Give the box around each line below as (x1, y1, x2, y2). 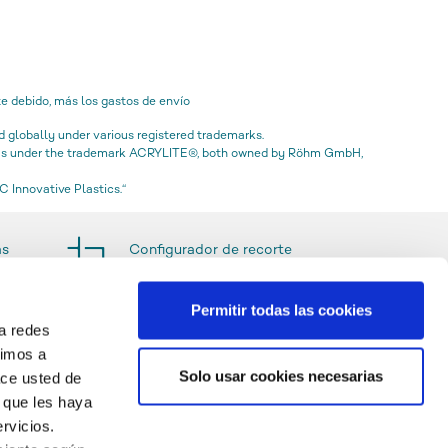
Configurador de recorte (128, 242, 292, 258)
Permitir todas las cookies (190, 301, 372, 319)
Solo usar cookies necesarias (179, 367, 383, 384)
